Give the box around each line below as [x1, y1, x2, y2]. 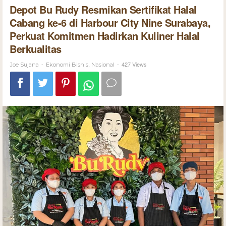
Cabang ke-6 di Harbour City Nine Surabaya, [10, 15, 210, 30]
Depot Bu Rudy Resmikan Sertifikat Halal [10, 2, 197, 17]
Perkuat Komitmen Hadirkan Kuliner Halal [10, 28, 200, 43]
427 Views [122, 60, 147, 68]
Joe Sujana [10, 61, 39, 68]
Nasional [91, 61, 115, 68]
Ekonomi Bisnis [46, 61, 88, 68]
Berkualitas [10, 41, 62, 56]
